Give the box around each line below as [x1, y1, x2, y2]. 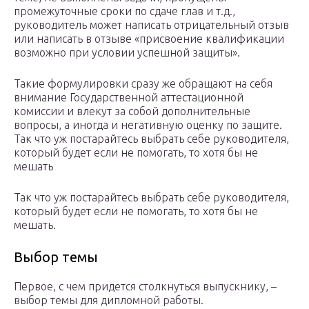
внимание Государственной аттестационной [14, 91, 243, 104]
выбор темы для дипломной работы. [14, 294, 203, 307]
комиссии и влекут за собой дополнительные [14, 105, 250, 118]
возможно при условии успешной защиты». [14, 46, 240, 59]
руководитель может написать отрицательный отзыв [14, 19, 289, 32]
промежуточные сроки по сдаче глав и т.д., [14, 5, 235, 18]
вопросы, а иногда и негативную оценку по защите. [14, 119, 282, 132]
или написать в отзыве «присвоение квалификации [14, 32, 284, 46]
